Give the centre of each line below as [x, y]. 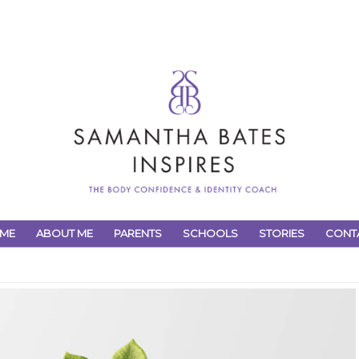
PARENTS [138, 233]
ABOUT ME [65, 233]
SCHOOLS [210, 233]
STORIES [282, 233]
